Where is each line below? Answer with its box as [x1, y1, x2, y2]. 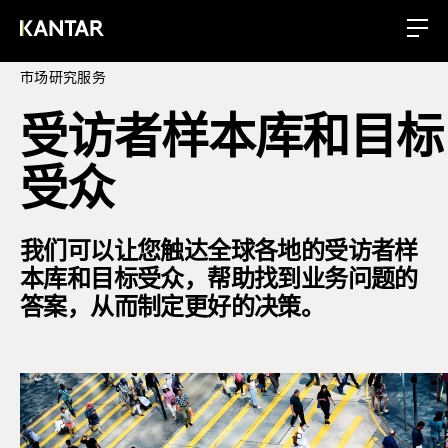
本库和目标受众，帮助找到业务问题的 [20, 269, 418, 293]
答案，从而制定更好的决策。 [20, 297, 325, 321]
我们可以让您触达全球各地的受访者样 [20, 241, 418, 265]
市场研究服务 [20, 71, 106, 86]
